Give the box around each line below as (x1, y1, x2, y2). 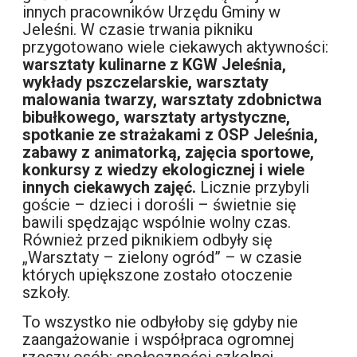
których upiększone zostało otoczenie (22, 265, 293, 285)
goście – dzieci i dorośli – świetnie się (22, 195, 297, 215)
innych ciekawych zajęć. (22, 178, 197, 198)
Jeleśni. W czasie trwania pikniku (22, 20, 253, 40)
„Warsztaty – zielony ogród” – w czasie (22, 248, 303, 268)
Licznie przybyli (196, 178, 310, 198)
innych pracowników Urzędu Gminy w (22, 2, 281, 22)
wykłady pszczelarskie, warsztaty (22, 73, 269, 92)
